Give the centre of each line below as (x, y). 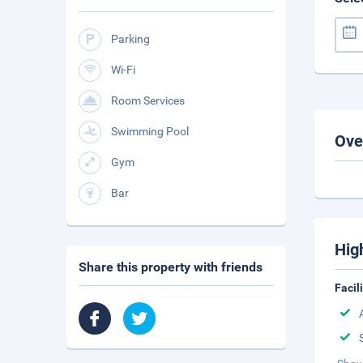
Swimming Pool (150, 131)
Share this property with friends (171, 267)
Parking (130, 39)
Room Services (148, 100)
